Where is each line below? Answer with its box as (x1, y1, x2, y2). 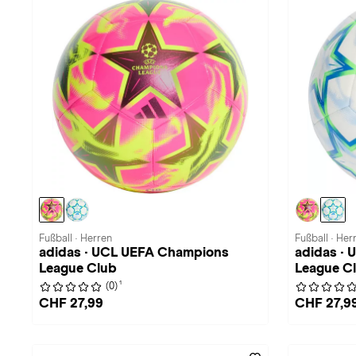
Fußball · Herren (39, 233, 112, 244)
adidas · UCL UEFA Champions (39, 245, 229, 260)
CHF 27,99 (39, 296, 103, 311)
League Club (39, 261, 117, 276)
